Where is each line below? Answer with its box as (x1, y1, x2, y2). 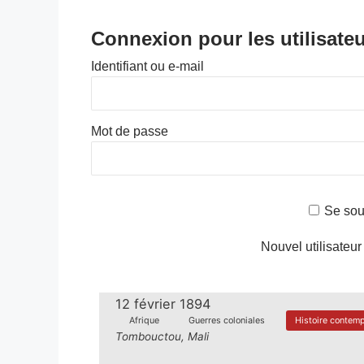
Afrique (128, 314, 159, 327)
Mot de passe (91, 124, 168, 138)
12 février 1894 (115, 295, 211, 312)
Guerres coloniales (188, 314, 266, 327)
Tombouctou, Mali (115, 329, 210, 343)
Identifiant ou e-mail (91, 59, 204, 73)
